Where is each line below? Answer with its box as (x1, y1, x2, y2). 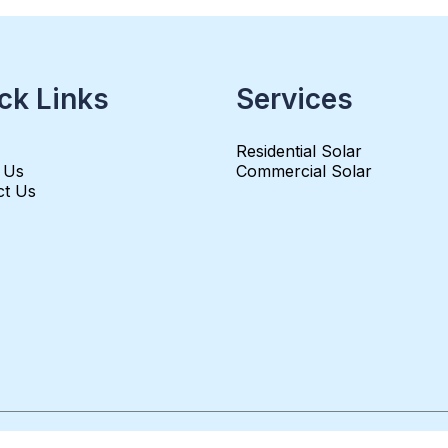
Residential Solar (236, 141, 362, 161)
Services (236, 82, 353, 116)
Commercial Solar (236, 161, 372, 181)
